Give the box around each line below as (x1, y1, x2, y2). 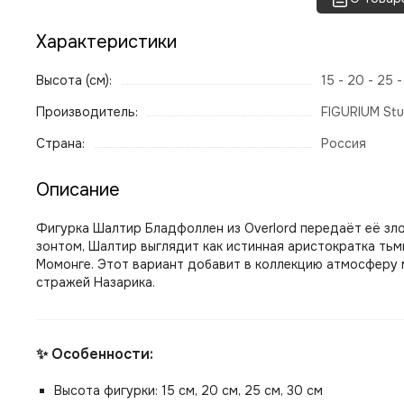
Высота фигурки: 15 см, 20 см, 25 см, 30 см (54, 382, 323, 399)
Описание (36, 179, 120, 201)
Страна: (36, 135, 85, 151)
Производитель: (36, 104, 138, 120)
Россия (321, 135, 366, 151)
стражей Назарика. (36, 274, 155, 290)
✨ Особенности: (36, 344, 153, 363)
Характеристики (36, 31, 177, 53)
